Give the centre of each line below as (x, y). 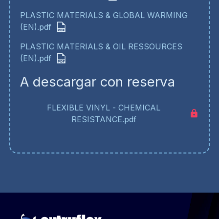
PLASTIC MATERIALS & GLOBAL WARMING (104, 15)
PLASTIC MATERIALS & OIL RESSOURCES (101, 46)
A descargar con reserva (97, 81)
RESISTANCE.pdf (104, 119)
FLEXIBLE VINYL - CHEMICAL (104, 107)
